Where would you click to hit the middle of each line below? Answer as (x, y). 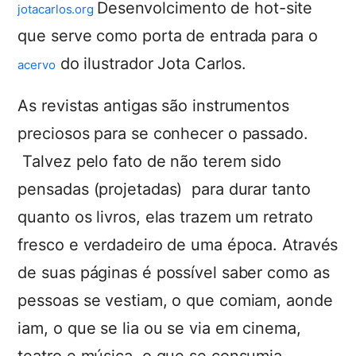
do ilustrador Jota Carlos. (151, 64)
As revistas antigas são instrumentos (153, 106)
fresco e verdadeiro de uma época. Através (178, 245)
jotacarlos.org (56, 9)
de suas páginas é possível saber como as (174, 273)
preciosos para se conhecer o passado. (163, 133)
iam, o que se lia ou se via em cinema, (159, 328)
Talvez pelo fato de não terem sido (149, 161)
